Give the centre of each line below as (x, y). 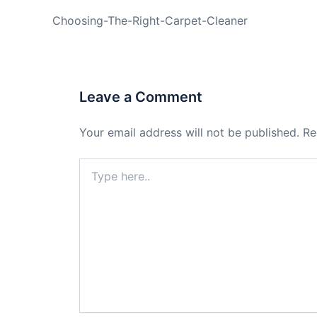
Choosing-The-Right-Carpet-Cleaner (150, 21)
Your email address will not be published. (189, 133)
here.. (92, 179)
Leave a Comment (141, 97)
